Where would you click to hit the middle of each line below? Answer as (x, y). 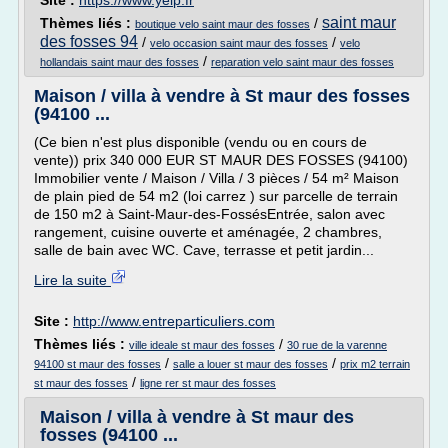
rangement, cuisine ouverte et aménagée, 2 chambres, (208, 232)
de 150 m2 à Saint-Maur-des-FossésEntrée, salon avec (209, 214)
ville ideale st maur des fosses (202, 345)
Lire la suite (72, 280)
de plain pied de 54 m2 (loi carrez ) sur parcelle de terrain (216, 196)
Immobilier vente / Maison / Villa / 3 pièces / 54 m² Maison (216, 178)
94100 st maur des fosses (97, 364)
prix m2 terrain (375, 364)
